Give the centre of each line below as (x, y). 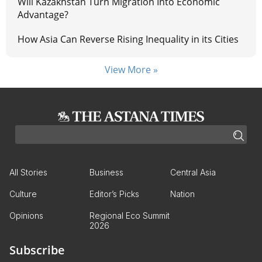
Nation (182, 194)
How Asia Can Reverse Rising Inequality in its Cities (128, 39)
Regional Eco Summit (130, 216)
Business (107, 173)
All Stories (28, 173)
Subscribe (37, 250)
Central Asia (193, 173)
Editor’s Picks (115, 194)
